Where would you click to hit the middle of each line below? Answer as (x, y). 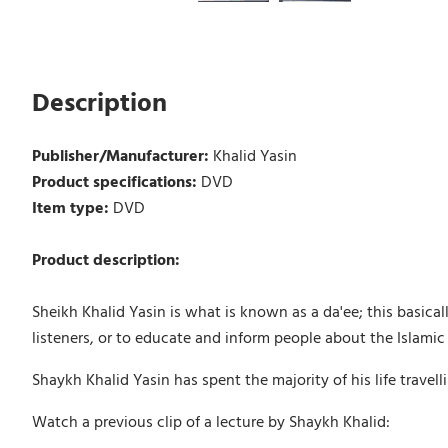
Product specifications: (116, 182)
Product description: (105, 260)
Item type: (72, 208)
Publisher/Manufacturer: (122, 156)
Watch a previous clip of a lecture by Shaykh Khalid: (210, 422)
